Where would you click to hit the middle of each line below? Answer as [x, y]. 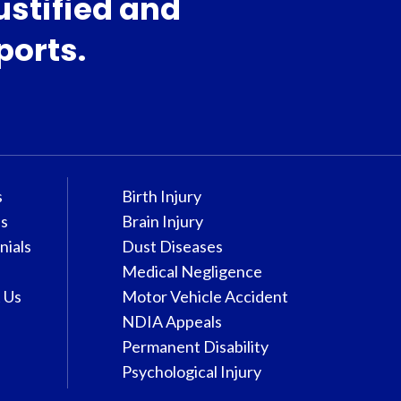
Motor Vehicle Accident [205, 296]
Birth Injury [161, 196]
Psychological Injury [191, 371]
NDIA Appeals [171, 321]
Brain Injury [162, 221]
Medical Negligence [192, 271]
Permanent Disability [195, 346]
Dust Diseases [172, 246]
